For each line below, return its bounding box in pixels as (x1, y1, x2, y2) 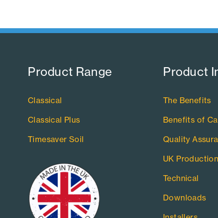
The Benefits (163, 95, 211, 105)
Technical (163, 173, 199, 183)
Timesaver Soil (28, 134, 84, 144)
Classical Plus (28, 114, 80, 125)
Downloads (163, 192, 206, 202)
